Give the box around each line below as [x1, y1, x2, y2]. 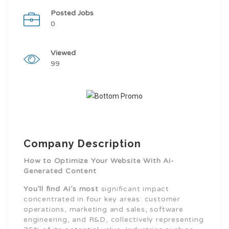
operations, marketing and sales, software [24, 205, 184, 214]
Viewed [51, 49, 76, 57]
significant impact [98, 185, 170, 193]
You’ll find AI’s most [24, 185, 99, 193]
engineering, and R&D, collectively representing [24, 215, 204, 224]
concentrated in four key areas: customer [24, 195, 180, 203]
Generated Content [24, 167, 97, 175]
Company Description [24, 138, 141, 150]
